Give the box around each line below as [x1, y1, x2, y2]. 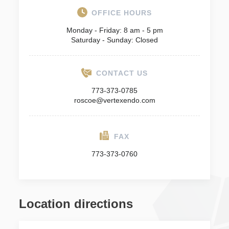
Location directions [19, 197, 133, 211]
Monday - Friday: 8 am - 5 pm [66, 26, 163, 34]
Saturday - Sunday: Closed [71, 36, 158, 44]
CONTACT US [96, 69, 148, 77]
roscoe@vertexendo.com [74, 96, 155, 104]
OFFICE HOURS [91, 9, 152, 17]
